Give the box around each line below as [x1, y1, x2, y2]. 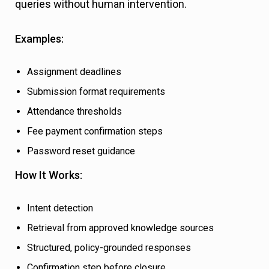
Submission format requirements [27, 86, 165, 98]
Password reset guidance [27, 145, 135, 157]
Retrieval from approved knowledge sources [27, 222, 214, 234]
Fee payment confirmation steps [27, 125, 163, 138]
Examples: [15, 32, 64, 46]
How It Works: [15, 169, 82, 182]
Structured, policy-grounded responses [27, 242, 191, 254]
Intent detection [27, 202, 93, 214]
